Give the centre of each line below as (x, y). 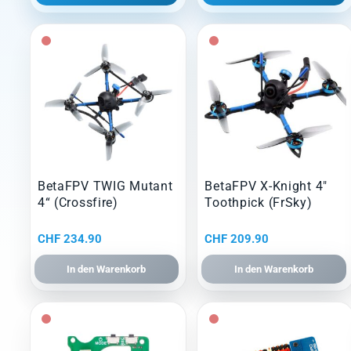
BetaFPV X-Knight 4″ (266, 186)
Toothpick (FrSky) (259, 203)
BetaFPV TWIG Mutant (105, 186)
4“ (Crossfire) (78, 203)
